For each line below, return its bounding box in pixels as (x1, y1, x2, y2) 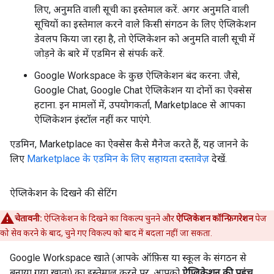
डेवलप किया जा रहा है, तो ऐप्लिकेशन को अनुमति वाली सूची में (34, 33, 255, 45)
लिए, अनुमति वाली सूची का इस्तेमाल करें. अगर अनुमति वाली (34, 4, 249, 15)
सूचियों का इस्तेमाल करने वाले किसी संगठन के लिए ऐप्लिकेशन (34, 18, 256, 30)
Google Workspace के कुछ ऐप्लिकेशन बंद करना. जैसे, (34, 70, 240, 81)
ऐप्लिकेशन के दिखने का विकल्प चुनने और (42, 213, 176, 223)
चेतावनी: (15, 213, 42, 223)
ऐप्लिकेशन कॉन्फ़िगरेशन (176, 213, 253, 223)
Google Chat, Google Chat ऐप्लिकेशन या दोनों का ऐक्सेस (34, 84, 252, 96)
